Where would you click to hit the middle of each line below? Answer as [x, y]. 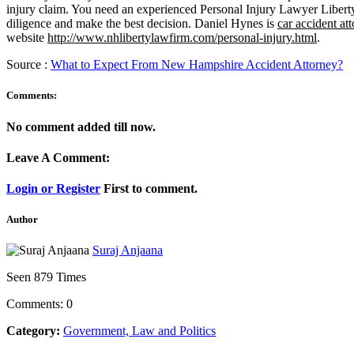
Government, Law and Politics [139, 331]
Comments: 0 [40, 304]
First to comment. [149, 189]
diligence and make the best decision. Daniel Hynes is [142, 24]
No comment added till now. [81, 126]
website [27, 38]
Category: [33, 331]
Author [22, 220]
